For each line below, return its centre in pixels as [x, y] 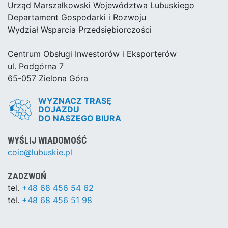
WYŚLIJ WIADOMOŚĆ [47, 140]
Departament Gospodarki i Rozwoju [77, 17]
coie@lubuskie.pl [40, 152]
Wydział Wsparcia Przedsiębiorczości [80, 29]
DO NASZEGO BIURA [80, 118]
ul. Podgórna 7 [36, 66]
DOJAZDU [59, 109]
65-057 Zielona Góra [48, 78]
